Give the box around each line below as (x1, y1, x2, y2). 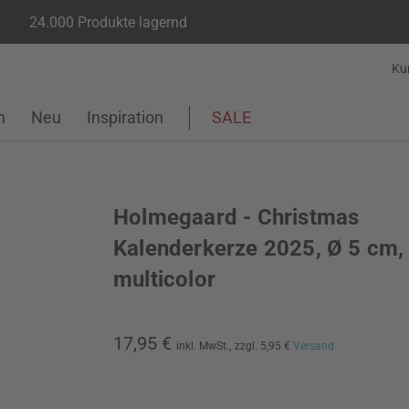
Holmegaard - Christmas (113, 204, 360, 230)
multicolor (113, 267, 215, 292)
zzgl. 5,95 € (235, 340, 293, 352)
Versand (293, 340, 334, 352)
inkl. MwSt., (176, 340, 231, 352)
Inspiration (87, 108, 163, 127)
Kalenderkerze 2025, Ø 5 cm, (113, 236, 404, 261)
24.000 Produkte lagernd (29, 13, 187, 31)
